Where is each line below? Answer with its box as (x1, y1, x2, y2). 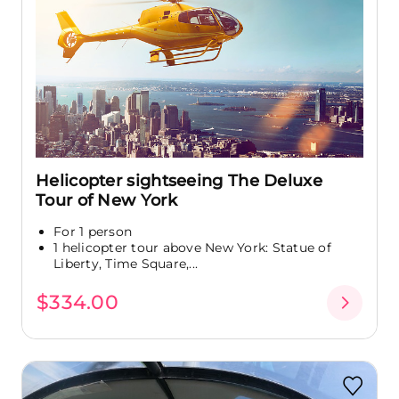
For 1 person (53, 223, 132, 240)
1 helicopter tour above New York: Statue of (53, 239, 331, 256)
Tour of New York (36, 190, 177, 210)
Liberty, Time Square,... (53, 255, 198, 272)
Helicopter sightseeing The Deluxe (36, 170, 322, 191)
